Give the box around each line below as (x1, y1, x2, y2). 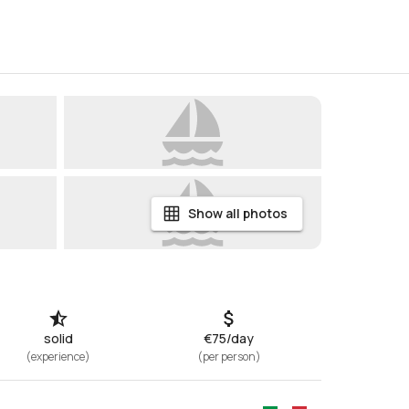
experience (31, 349, 86, 364)
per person (202, 349, 256, 364)
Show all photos (188, 204, 288, 222)
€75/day (204, 330, 255, 347)
